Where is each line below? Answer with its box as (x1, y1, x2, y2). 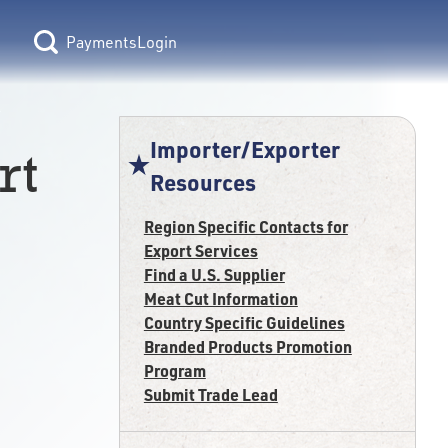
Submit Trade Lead (143, 384, 278, 405)
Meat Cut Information (143, 288, 298, 309)
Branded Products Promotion (143, 336, 352, 357)
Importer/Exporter (150, 135, 341, 163)
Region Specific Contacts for (143, 216, 348, 237)
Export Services (143, 240, 258, 261)
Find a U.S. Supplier (143, 264, 285, 285)
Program (143, 360, 206, 381)
